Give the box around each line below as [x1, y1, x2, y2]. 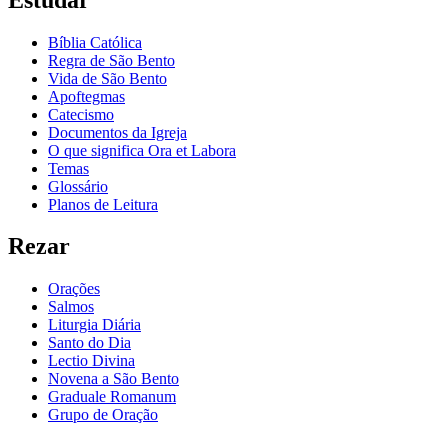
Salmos [48, 298, 94, 316]
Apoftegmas [48, 87, 125, 105]
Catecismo [48, 105, 114, 123]
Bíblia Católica [48, 33, 142, 51]
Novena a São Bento [48, 370, 179, 388]
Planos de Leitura [48, 195, 158, 213]
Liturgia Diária [48, 316, 141, 334]
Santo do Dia [48, 334, 131, 352]
